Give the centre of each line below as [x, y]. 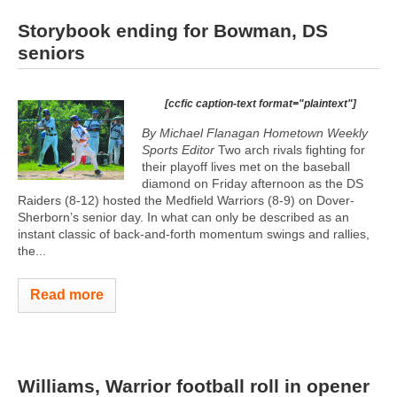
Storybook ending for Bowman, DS [173, 31]
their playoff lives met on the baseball [246, 167]
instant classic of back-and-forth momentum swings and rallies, [194, 234]
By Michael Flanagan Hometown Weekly [255, 133]
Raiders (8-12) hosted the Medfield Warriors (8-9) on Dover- [186, 200]
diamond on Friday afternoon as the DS [253, 183]
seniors [51, 53]
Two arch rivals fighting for [292, 150]
